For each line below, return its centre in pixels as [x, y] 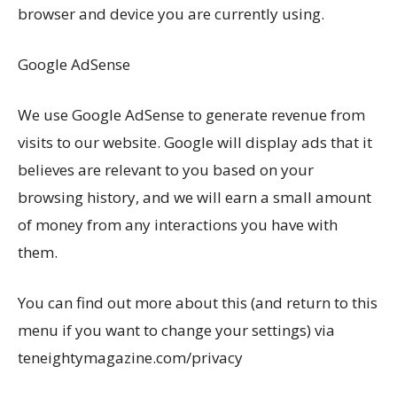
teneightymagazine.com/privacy [130, 357]
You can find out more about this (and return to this [198, 302]
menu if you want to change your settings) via [176, 330]
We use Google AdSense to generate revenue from [191, 114]
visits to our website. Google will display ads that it [195, 142]
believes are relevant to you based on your [166, 169]
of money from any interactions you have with [178, 224]
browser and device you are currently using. [171, 13]
